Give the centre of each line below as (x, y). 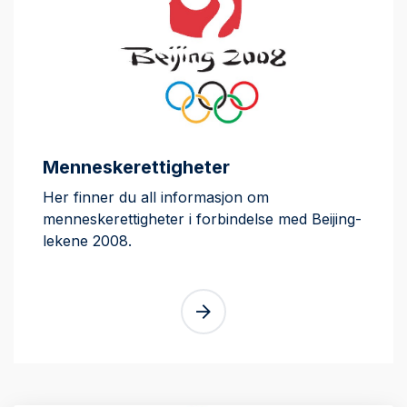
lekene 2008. (87, 241)
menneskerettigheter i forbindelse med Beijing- (202, 219)
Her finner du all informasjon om (156, 197)
